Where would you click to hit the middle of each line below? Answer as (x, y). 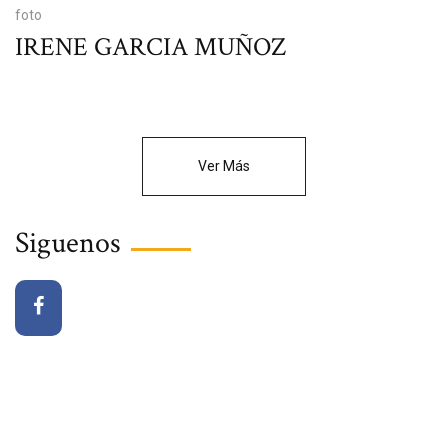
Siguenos (68, 244)
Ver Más (224, 166)
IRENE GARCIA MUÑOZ (150, 47)
